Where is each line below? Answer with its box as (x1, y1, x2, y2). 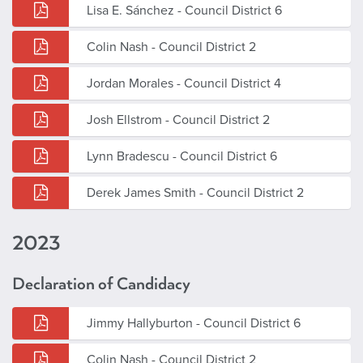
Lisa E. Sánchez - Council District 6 (87, 2, 282, 19)
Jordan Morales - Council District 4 (87, 75, 281, 92)
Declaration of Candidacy (12, 273, 190, 294)
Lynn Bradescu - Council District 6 (87, 147, 277, 164)
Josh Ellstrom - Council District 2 (87, 111, 270, 128)
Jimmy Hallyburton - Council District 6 (87, 314, 301, 331)
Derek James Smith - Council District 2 (87, 184, 304, 201)
